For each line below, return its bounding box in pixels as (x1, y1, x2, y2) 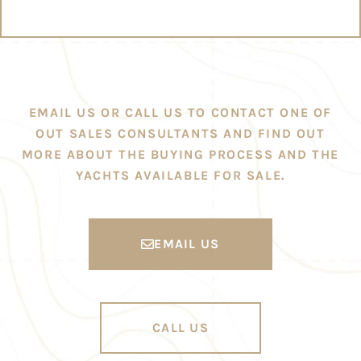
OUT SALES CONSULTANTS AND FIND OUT (35, 126, 326, 141)
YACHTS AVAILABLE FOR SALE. (76, 168, 285, 183)
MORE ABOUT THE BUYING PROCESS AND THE (21, 147, 340, 162)
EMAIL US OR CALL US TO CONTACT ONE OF (28, 105, 333, 120)
